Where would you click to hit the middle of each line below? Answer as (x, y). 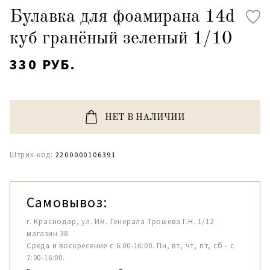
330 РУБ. (43, 64)
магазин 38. (49, 234)
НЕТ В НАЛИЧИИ (145, 118)
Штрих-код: (31, 155)
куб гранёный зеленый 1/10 (121, 39)
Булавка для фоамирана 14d (122, 17)
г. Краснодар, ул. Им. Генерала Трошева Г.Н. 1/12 (120, 221)
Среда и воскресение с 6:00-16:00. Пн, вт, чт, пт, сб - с (130, 246)
